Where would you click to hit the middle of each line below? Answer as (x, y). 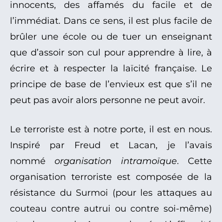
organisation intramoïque (116, 161)
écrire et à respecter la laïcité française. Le (111, 69)
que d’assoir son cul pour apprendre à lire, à (111, 53)
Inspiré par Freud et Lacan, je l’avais (111, 145)
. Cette (194, 161)
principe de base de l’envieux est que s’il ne (111, 84)
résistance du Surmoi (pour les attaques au (111, 193)
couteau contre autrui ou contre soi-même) (111, 209)
